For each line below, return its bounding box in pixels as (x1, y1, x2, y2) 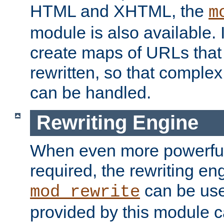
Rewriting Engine (36, 111, 198, 134)
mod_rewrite (30, 182, 140, 201)
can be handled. (30, 82, 151, 102)
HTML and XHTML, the (30, 1, 208, 20)
